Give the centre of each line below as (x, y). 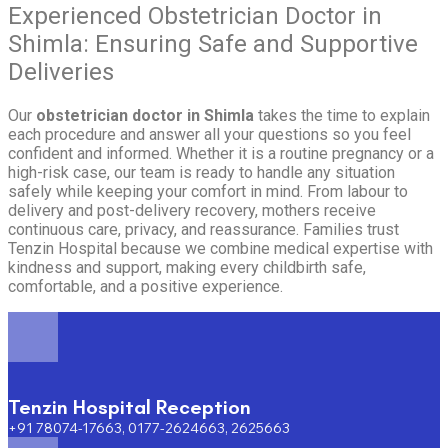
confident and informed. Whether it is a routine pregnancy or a (221, 154)
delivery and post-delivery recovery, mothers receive (192, 211)
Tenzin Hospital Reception (129, 407)
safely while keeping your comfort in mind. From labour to (208, 192)
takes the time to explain (342, 116)
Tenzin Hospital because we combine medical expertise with (220, 249)
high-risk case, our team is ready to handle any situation (201, 173)
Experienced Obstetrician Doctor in (195, 16)
